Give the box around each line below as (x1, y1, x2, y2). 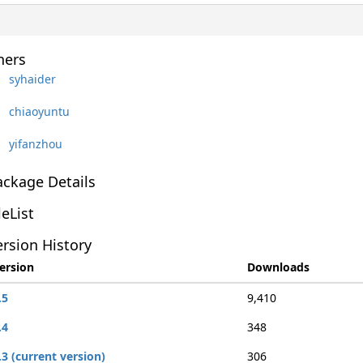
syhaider (8, 70, 56, 87)
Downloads (246, 259, 310, 275)
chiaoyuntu (8, 103, 70, 119)
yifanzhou (8, 135, 62, 152)
